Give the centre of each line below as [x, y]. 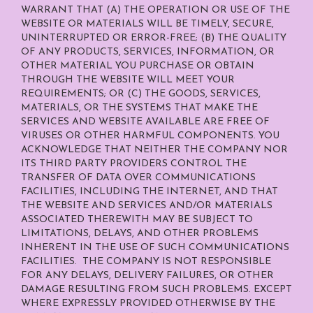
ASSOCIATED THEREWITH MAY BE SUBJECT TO [137, 220]
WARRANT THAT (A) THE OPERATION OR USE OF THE [155, 10]
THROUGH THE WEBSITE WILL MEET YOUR [128, 80]
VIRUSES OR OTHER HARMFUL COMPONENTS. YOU [150, 136]
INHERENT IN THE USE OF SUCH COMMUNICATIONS [155, 248]
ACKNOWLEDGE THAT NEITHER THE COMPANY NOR [154, 150]
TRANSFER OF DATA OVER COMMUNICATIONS [138, 178]
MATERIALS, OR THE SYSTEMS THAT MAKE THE [139, 108]
